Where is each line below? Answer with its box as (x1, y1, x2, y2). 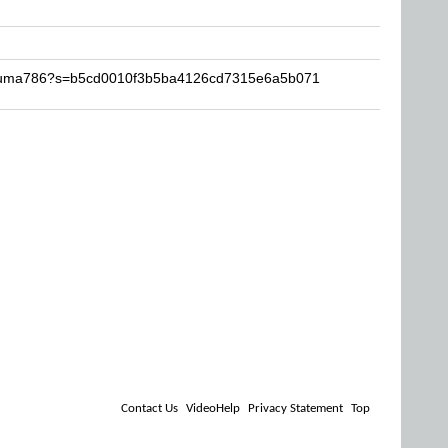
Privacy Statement (248, 402, 343, 415)
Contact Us (121, 402, 178, 415)
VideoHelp (186, 402, 240, 415)
